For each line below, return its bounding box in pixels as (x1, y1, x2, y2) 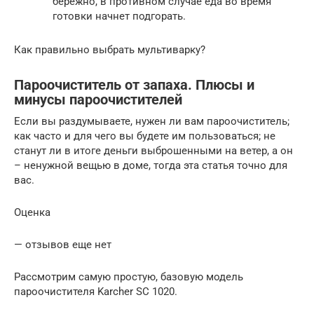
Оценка (14, 205, 50, 219)
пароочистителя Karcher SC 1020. (14, 285, 177, 298)
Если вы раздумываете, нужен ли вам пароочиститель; (14, 114, 289, 128)
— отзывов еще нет (14, 238, 111, 251)
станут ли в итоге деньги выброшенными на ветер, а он (14, 144, 293, 157)
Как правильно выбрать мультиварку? (14, 43, 205, 56)
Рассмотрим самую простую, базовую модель (14, 270, 243, 283)
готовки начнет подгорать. (53, 9, 186, 22)
